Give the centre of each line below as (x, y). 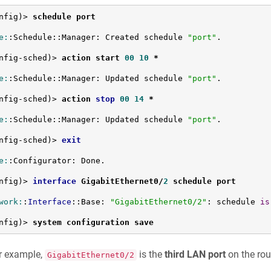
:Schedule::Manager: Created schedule (98, 37)
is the (150, 255)
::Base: (90, 201)
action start (93, 57)
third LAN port (195, 255)
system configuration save (93, 222)
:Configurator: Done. (57, 160)
